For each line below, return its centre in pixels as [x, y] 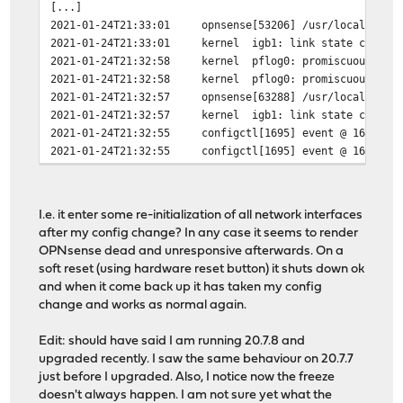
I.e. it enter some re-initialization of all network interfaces [201, 216]
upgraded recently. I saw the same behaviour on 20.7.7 [197, 360]
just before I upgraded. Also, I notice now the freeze [187, 378]
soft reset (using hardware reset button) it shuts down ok [202, 270]
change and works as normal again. [143, 306]
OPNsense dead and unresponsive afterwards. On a [192, 252]
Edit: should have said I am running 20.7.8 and [172, 342]
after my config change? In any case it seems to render [199, 234]
